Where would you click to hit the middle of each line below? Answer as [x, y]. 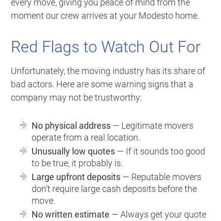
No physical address [71, 125]
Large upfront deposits [76, 177]
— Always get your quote [158, 214]
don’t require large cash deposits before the [114, 188]
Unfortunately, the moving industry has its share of [108, 71]
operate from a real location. [86, 137]
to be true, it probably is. [77, 163]
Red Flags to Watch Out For [106, 47]
